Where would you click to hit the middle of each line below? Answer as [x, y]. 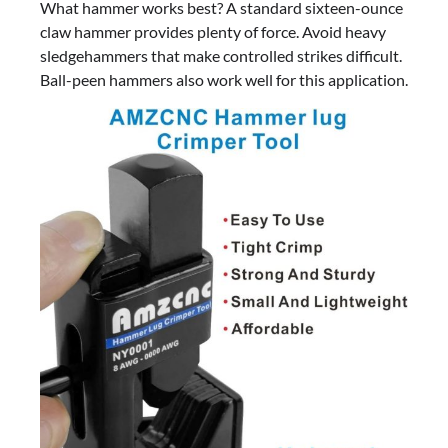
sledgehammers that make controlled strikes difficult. [221, 56]
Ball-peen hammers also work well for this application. [224, 80]
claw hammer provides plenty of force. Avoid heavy [213, 32]
